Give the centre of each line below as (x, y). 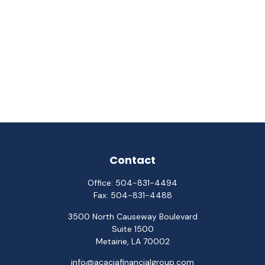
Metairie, (112, 241)
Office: (101, 183)
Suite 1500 (132, 229)
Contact (132, 160)
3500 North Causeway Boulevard (132, 216)
